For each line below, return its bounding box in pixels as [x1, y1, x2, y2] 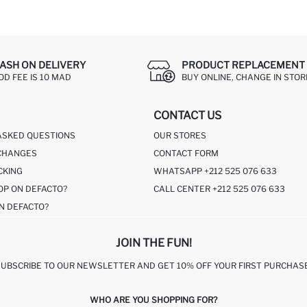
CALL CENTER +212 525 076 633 [153, 183, 285, 194]
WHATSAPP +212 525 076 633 [153, 165, 277, 176]
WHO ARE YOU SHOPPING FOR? [90, 294, 217, 305]
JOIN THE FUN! [115, 236, 192, 249]
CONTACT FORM [153, 147, 219, 158]
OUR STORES [153, 130, 206, 140]
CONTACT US [153, 108, 221, 122]
